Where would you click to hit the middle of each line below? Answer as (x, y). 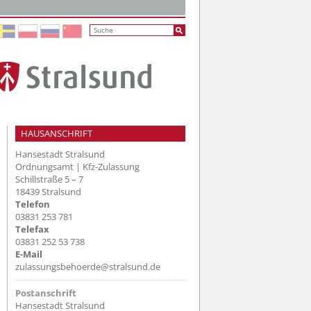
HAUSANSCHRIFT (57, 134)
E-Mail (29, 254)
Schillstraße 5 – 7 (49, 179)
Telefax (32, 229)
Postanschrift (46, 293)
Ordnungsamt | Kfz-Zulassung (77, 166)
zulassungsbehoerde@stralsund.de (88, 266)
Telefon (33, 204)
